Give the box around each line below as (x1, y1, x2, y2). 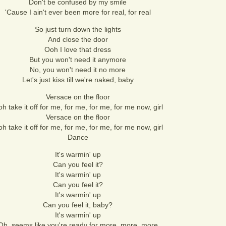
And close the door (47, 35, 108, 43)
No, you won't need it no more (30, 66, 126, 74)
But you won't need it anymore (29, 55, 126, 64)
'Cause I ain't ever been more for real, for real (5, 8, 151, 16)
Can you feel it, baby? (43, 201, 112, 209)
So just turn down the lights (34, 25, 121, 33)
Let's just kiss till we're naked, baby (22, 76, 134, 84)
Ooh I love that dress (44, 45, 111, 53)
